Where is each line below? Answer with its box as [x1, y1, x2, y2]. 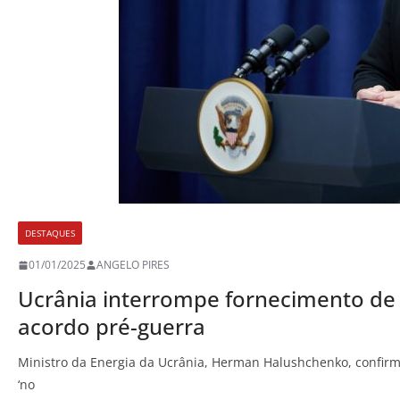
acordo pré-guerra [18, 312, 205, 342]
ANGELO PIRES [96, 257, 170, 273]
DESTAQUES [25, 227, 75, 240]
